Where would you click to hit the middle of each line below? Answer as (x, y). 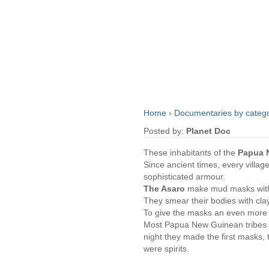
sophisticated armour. (184, 177)
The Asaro (165, 189)
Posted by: (165, 131)
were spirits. (166, 249)
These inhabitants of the (191, 153)
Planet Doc (208, 131)
